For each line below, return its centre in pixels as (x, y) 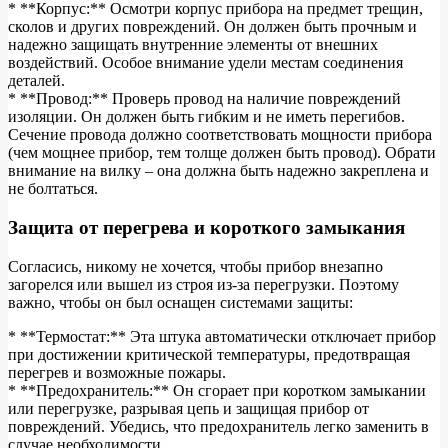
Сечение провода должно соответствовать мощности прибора (220, 135)
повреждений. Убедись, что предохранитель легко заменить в (218, 426)
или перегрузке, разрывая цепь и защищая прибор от (188, 408)
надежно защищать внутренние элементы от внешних (193, 45)
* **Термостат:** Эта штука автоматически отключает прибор (222, 336)
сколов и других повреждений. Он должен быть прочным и (212, 27)
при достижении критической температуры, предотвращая (209, 354)
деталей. (36, 81)
